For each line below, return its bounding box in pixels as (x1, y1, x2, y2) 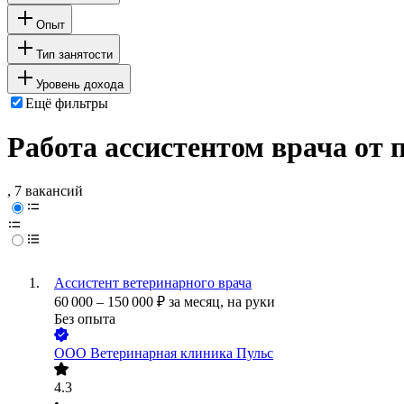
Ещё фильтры (25, 95, 108, 111)
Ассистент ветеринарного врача (54, 275, 252, 291)
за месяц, (169, 294, 227, 310)
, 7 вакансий (7, 183, 83, 199)
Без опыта (54, 311, 115, 327)
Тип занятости (36, 47, 113, 61)
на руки (227, 294, 275, 310)
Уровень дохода (36, 77, 124, 91)
